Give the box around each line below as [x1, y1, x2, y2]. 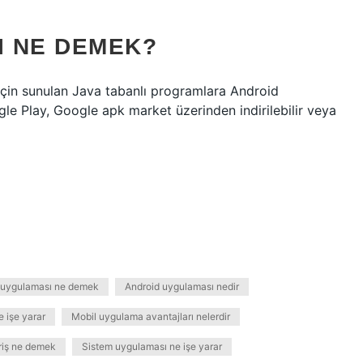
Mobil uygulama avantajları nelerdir [71, 310, 230, 322]
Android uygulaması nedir [125, 280, 239, 293]
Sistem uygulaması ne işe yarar [82, 340, 222, 352]
